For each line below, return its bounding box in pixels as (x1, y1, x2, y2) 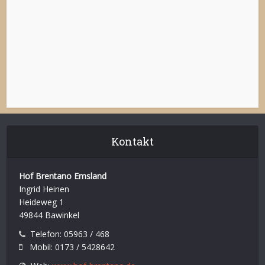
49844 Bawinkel (19, 209, 80, 221)
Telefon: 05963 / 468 (25, 228, 110, 240)
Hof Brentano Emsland (19, 170, 107, 182)
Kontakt (111, 134, 154, 148)
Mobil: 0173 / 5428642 (22, 241, 115, 253)
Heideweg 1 (19, 196, 64, 208)
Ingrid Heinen (19, 183, 70, 195)
